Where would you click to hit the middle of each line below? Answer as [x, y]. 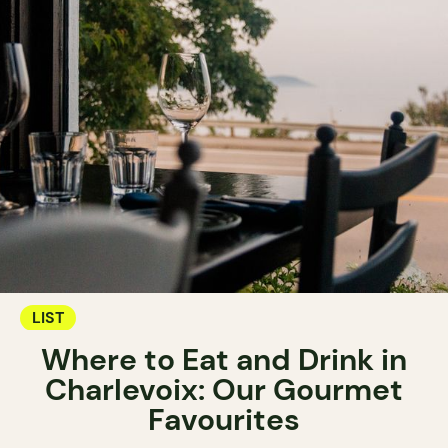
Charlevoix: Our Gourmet [224, 390]
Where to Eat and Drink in [224, 360]
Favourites [224, 420]
